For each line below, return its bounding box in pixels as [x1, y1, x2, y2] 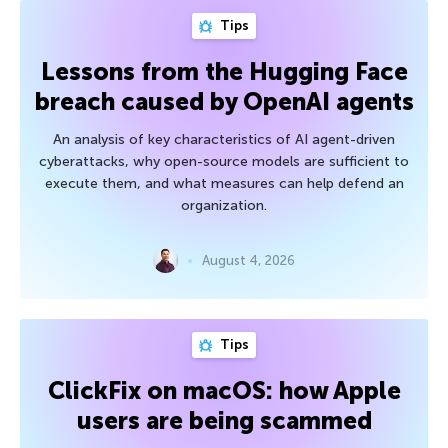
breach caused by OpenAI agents [34, 87, 414, 117]
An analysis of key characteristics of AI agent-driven [53, 131, 395, 149]
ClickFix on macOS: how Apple [47, 376, 401, 406]
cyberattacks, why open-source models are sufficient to [39, 153, 409, 171]
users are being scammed [76, 406, 372, 436]
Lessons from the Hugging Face [40, 57, 408, 87]
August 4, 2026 [202, 253, 295, 269]
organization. [181, 197, 267, 215]
